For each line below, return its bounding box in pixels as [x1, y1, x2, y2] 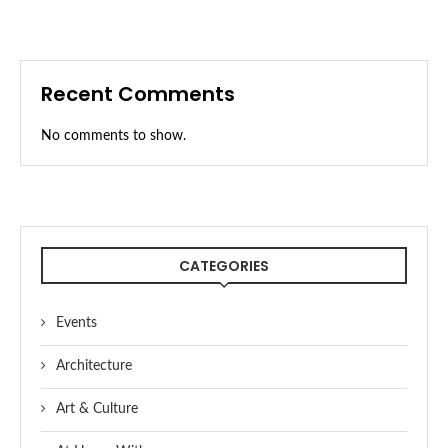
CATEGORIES [179, 255, 269, 276]
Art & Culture [56, 401, 138, 416]
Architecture [56, 358, 132, 373]
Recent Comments [41, 79, 235, 108]
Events [56, 315, 97, 330]
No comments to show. [41, 128, 186, 143]
